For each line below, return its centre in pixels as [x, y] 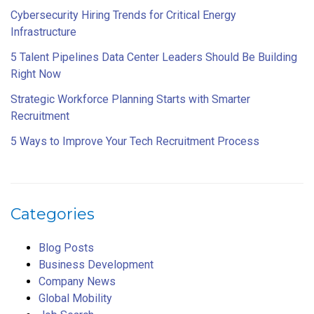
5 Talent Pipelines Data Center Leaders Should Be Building [154, 57]
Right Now [36, 74]
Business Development [96, 264]
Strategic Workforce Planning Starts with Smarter [130, 99]
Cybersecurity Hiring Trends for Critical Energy [123, 15]
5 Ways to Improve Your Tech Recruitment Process [135, 141]
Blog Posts [66, 247]
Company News [77, 281]
